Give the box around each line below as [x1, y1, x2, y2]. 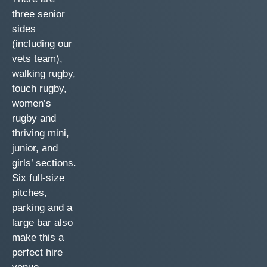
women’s [12, 98, 51, 109]
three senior [12, 8, 65, 20]
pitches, [12, 187, 47, 198]
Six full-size [12, 172, 64, 184]
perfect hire [12, 247, 63, 258]
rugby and [12, 113, 56, 124]
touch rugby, [12, 83, 67, 94]
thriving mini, [12, 128, 69, 139]
